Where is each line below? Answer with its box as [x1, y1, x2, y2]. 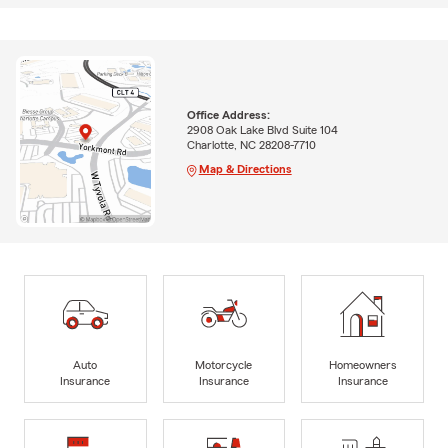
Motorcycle [195, 358, 253, 371]
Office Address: [186, 108, 270, 121]
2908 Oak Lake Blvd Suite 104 [186, 123, 338, 136]
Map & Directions [198, 162, 292, 175]
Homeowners [328, 358, 397, 371]
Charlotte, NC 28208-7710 [186, 138, 316, 151]
